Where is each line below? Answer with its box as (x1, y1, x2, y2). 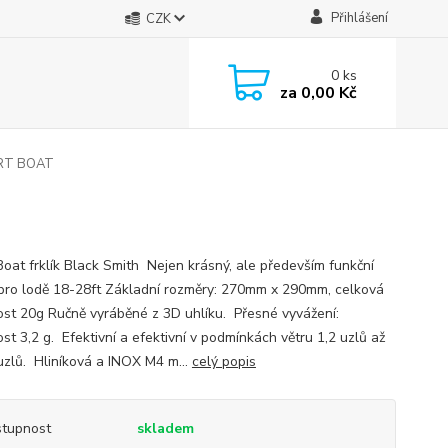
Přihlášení (330, 9, 388, 27)
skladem (136, 419, 194, 438)
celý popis (191, 352, 256, 371)
